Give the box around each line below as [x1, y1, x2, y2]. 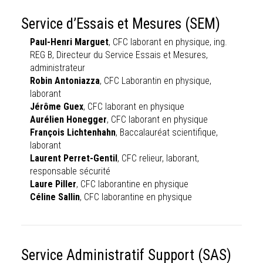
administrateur [30, 62, 85, 73]
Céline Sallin [30, 191, 80, 203]
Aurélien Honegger [30, 114, 107, 125]
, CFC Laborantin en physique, [100, 75, 211, 86]
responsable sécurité [30, 166, 110, 177]
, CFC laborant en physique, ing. [109, 36, 227, 48]
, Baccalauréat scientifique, [116, 127, 218, 138]
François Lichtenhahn [30, 127, 116, 138]
